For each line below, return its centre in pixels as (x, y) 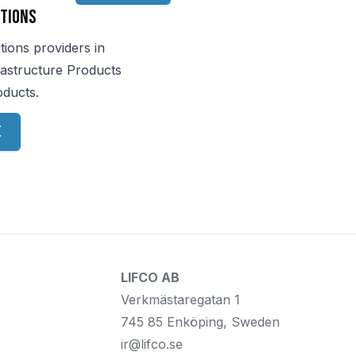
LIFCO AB (150, 277)
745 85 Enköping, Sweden (200, 322)
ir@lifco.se (152, 344)
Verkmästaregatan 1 (180, 300)
